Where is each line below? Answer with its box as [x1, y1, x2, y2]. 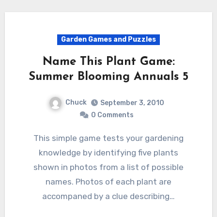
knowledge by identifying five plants [39, 147, 178, 157]
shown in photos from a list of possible [33, 162, 184, 172]
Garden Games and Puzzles [61, 35, 156, 44]
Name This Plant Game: [42, 56, 175, 68]
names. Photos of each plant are [46, 176, 171, 186]
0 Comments [91, 110, 134, 119]
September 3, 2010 [100, 98, 164, 107]
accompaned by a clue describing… [42, 191, 175, 201]
